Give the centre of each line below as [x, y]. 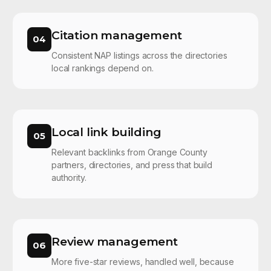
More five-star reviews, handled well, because [143, 262]
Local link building [106, 132]
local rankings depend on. [103, 68]
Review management [115, 242]
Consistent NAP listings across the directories [139, 56]
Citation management [117, 36]
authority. [69, 178]
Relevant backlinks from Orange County [129, 152]
